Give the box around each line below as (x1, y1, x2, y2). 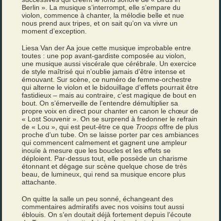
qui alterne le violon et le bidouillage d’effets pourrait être (22, 83, 199, 91)
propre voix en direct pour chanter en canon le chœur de (22, 107, 199, 115)
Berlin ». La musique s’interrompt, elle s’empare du (22, 3, 181, 11)
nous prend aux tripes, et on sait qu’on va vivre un (22, 19, 178, 27)
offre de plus (157, 123, 199, 131)
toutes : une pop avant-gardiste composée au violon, (22, 52, 186, 60)
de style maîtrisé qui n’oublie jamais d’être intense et (22, 68, 185, 75)
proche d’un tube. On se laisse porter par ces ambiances (22, 131, 199, 139)
